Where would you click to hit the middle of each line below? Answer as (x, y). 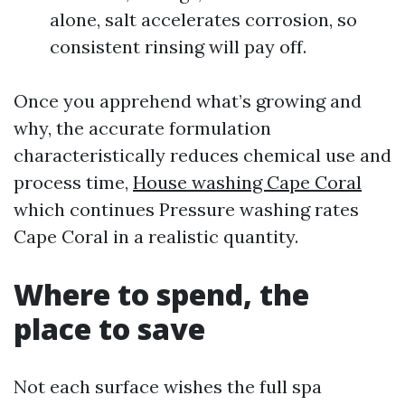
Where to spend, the (161, 294)
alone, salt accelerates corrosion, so (203, 19)
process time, (73, 182)
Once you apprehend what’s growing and (188, 101)
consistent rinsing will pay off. (178, 47)
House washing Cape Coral (247, 182)
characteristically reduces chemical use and (202, 155)
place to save (109, 329)
